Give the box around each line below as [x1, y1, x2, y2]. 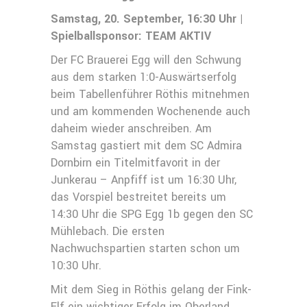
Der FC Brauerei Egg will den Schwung [51, 52, 241, 69]
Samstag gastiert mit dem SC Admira [51, 138, 242, 154]
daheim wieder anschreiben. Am [51, 121, 212, 137]
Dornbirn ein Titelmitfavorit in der [51, 155, 220, 171]
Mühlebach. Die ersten [51, 223, 164, 240]
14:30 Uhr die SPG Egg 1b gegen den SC [51, 206, 253, 223]
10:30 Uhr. [51, 258, 101, 274]
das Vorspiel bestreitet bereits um [51, 189, 226, 206]
